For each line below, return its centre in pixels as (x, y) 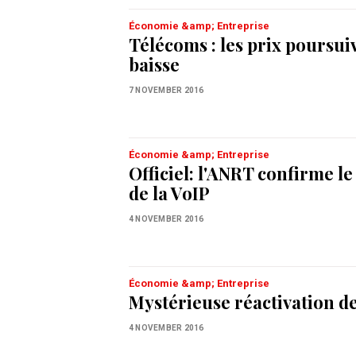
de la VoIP (169, 193)
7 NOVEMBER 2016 (166, 90)
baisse (154, 64)
